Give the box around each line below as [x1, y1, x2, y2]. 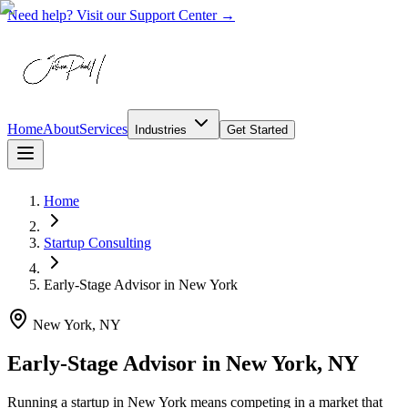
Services [79, 121, 127, 137]
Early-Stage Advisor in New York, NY [7, 351, 359, 375]
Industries [135, 123, 190, 137]
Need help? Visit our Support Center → [7, 7, 235, 23]
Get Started [227, 123, 288, 137]
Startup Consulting [44, 235, 151, 250]
